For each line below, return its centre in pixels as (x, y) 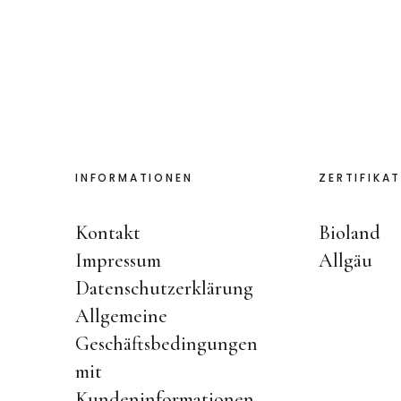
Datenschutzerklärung (164, 288)
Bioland (350, 233)
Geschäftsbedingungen (166, 344)
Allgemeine (121, 316)
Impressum (118, 260)
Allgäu (346, 260)
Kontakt (108, 233)
